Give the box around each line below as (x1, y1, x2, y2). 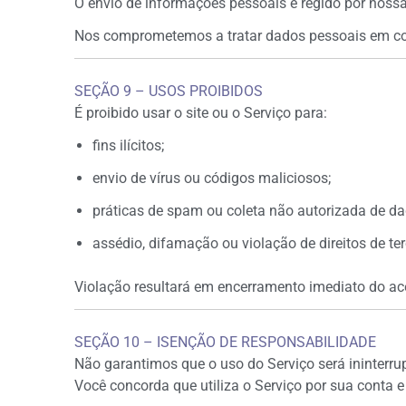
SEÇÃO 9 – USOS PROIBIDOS (74, 82, 263, 100)
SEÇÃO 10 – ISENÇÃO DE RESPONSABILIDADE (74, 333, 376, 351)
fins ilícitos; (92, 137, 164, 154)
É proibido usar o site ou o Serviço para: (74, 104, 327, 121)
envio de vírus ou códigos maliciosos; (92, 169, 331, 187)
